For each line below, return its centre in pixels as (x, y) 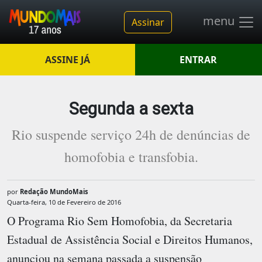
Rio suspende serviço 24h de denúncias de (131, 135)
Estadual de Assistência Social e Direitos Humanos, (130, 239)
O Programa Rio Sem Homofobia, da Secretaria (120, 220)
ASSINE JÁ (67, 60)
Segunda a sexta (131, 109)
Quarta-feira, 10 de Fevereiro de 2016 (64, 202)
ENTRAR (199, 60)
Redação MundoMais (54, 192)
